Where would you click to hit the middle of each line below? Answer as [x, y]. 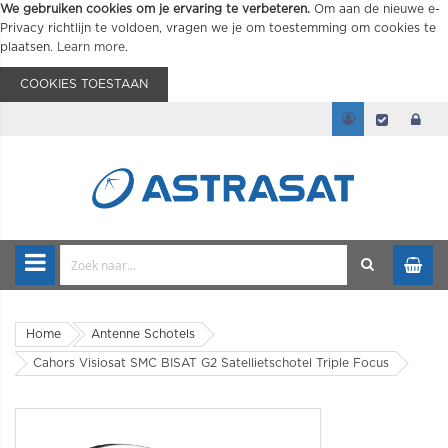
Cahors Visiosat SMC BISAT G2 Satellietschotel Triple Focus [211, 363]
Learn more [91, 47]
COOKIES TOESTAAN [84, 84]
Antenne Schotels [143, 334]
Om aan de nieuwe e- [377, 9]
